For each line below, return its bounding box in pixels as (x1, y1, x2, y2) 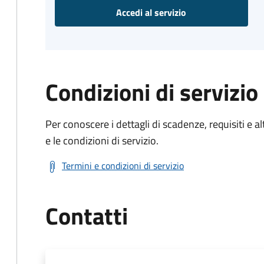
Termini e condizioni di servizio (62, 159, 184, 173)
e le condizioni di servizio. (45, 133, 159, 148)
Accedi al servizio (116, 5, 187, 19)
